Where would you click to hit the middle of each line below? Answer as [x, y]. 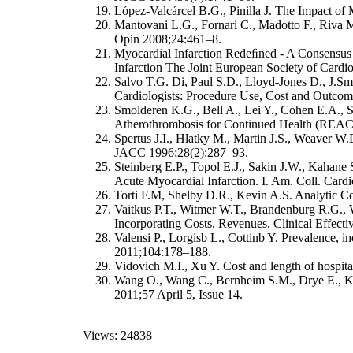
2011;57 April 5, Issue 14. [178, 294]
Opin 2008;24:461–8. [168, 39]
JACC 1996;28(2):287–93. [181, 152]
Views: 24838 [117, 335]
